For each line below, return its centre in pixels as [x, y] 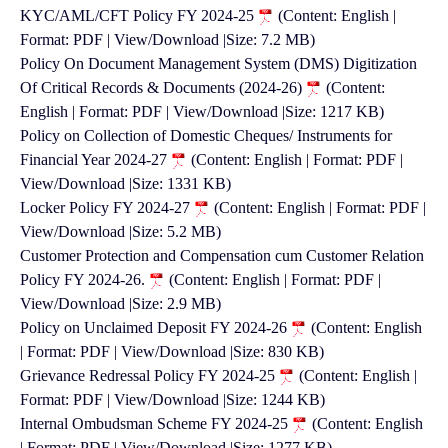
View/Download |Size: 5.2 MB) [120, 231]
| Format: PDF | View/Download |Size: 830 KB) [172, 351]
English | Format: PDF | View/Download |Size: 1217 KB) [202, 111]
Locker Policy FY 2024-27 [107, 207]
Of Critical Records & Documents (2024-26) [163, 87]
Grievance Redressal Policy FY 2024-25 [149, 375]
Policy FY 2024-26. [84, 279]
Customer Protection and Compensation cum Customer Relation [222, 255]
